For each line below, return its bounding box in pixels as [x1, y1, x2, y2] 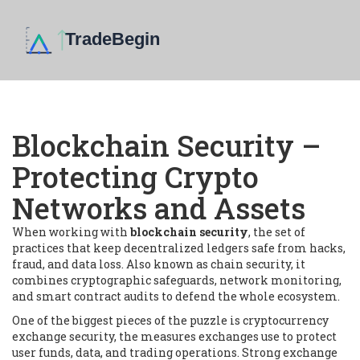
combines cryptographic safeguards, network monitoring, [12, 272, 342, 288]
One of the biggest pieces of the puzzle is [12, 313, 243, 328]
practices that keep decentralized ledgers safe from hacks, [12, 240, 346, 256]
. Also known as [121, 256, 211, 272]
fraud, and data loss [12, 256, 121, 272]
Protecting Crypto [12, 157, 259, 196]
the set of [253, 224, 305, 239]
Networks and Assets [12, 189, 305, 227]
